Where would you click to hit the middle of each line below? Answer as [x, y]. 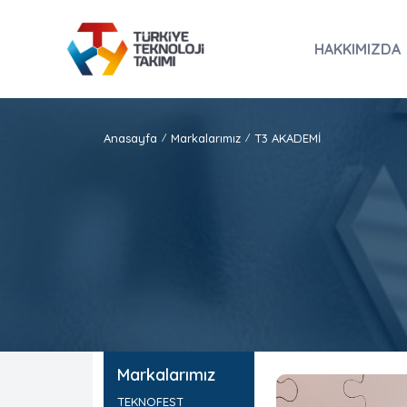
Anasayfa [130, 138]
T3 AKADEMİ [288, 138]
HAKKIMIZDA [357, 49]
